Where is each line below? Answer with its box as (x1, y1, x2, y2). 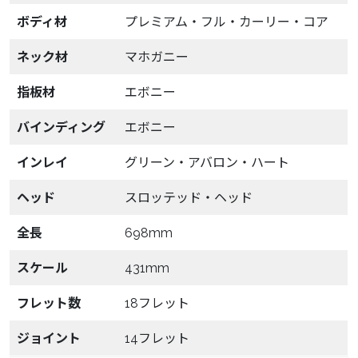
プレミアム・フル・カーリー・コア (125, 14, 328, 30)
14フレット (125, 331, 189, 347)
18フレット (125, 296, 189, 312)
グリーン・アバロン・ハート (125, 155, 289, 171)
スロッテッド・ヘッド (125, 190, 253, 206)
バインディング (17, 120, 105, 136)
